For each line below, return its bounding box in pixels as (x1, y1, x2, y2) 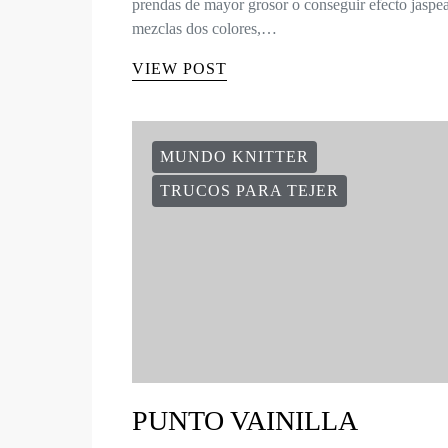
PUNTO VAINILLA (132, 405, 358, 437)
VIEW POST (132, 60, 227, 78)
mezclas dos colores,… (132, 20, 277, 38)
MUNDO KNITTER (160, 148, 309, 166)
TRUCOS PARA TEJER (160, 182, 339, 200)
